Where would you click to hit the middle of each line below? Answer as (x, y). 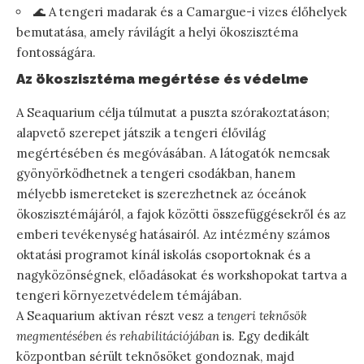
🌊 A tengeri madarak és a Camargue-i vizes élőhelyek (190, 12)
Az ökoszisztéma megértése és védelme (162, 79)
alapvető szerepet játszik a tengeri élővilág (141, 132)
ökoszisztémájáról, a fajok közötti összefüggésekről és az (181, 214)
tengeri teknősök (262, 315)
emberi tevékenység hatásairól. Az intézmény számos (173, 234)
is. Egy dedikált (264, 336)
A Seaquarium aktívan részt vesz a (117, 315)
